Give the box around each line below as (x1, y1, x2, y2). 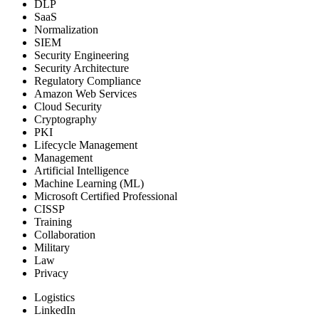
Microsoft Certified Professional (34, 189, 177, 202)
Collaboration (34, 228, 95, 241)
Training (34, 215, 72, 228)
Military (34, 241, 70, 253)
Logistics (34, 291, 75, 303)
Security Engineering (34, 48, 129, 61)
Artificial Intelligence (34, 164, 129, 177)
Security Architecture (34, 61, 129, 74)
